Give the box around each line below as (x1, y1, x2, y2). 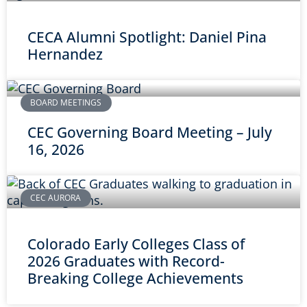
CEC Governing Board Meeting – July (27, 122, 272, 142)
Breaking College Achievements (27, 268, 243, 288)
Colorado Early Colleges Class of (27, 234, 245, 254)
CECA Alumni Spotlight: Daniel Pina (27, 27, 267, 47)
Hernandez (27, 44, 103, 64)
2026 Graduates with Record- (27, 251, 225, 271)
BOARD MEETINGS (30, 96, 102, 108)
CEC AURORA (30, 191, 82, 204)
